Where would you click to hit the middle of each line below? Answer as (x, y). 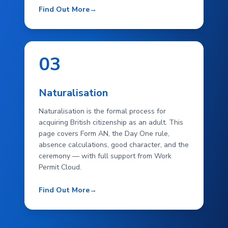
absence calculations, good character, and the (114, 145)
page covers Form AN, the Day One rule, (104, 134)
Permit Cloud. (60, 167)
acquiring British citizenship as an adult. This (111, 122)
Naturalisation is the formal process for (102, 111)
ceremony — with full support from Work (105, 156)
